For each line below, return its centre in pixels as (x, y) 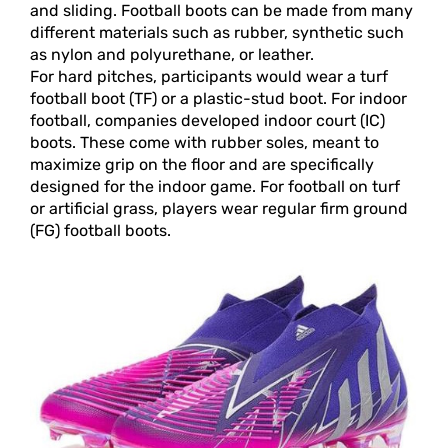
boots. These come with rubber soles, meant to (204, 143)
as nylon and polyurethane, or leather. (172, 55)
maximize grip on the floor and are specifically (202, 165)
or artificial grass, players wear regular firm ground (219, 209)
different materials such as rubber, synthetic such (217, 33)
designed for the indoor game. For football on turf (215, 187)
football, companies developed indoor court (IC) (207, 121)
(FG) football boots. (100, 231)
